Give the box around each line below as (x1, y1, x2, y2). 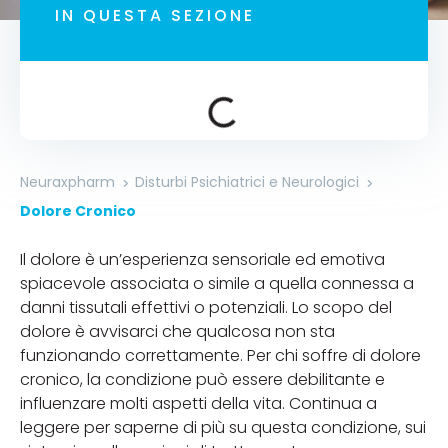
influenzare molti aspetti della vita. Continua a (20, 392, 377, 415)
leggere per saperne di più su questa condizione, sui (20, 416, 426, 439)
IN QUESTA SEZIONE (55, 4, 255, 27)
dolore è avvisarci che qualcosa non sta (20, 320, 335, 343)
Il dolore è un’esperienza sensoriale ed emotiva (20, 248, 385, 271)
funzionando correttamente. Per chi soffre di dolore (20, 344, 421, 367)
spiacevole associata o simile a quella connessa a (20, 272, 414, 295)
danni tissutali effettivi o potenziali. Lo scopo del (20, 296, 392, 319)
